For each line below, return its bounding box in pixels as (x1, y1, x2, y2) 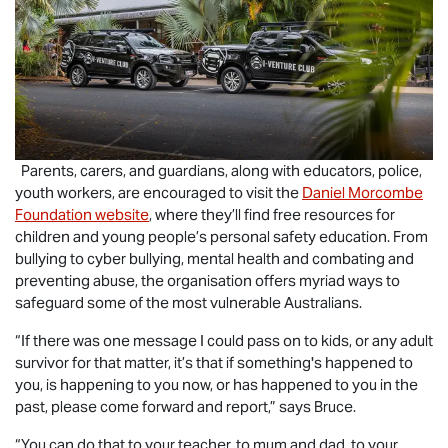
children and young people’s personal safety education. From (15, 226, 428, 246)
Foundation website (15, 204, 149, 224)
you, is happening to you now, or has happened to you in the (15, 374, 418, 394)
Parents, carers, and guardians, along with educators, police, (15, 160, 422, 180)
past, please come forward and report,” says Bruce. (15, 396, 362, 416)
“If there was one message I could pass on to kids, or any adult (15, 330, 433, 350)
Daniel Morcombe (302, 182, 423, 202)
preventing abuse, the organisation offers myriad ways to (15, 270, 400, 290)
